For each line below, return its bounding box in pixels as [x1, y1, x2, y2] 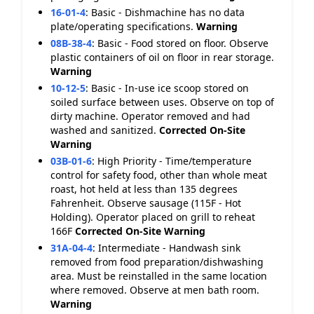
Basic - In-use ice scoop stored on [91, 81, 249, 95]
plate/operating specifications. [50, 20, 196, 33]
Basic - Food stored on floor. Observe [97, 36, 268, 50]
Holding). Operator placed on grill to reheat [50, 210, 255, 224]
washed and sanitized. [50, 123, 159, 137]
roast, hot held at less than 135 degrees [50, 182, 238, 196]
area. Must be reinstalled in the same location [50, 269, 267, 282]
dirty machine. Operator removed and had [50, 109, 250, 123]
